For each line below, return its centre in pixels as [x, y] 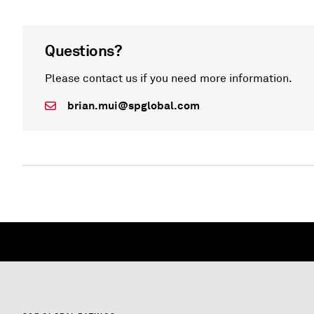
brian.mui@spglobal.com [134, 105]
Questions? [83, 50]
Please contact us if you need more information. [169, 78]
